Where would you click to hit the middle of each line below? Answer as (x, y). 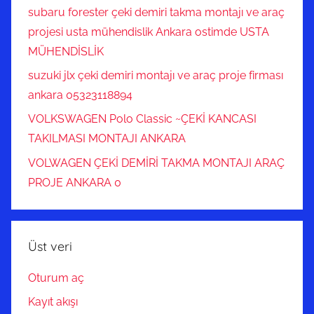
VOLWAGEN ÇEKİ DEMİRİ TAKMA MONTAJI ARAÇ (156, 163)
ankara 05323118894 (80, 95)
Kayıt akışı (53, 302)
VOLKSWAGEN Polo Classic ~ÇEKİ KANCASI (142, 119)
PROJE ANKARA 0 (75, 182)
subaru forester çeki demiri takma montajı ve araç (156, 12)
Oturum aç (56, 278)
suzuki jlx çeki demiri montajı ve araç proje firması (156, 76)
